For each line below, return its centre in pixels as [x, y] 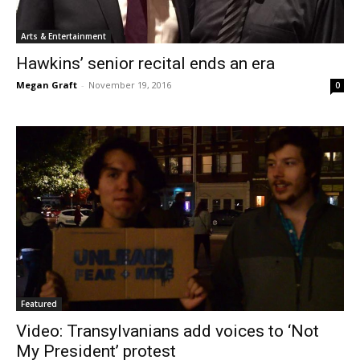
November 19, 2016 [130, 85]
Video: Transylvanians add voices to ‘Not [168, 331]
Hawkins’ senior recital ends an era [145, 64]
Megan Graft [47, 85]
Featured [39, 303]
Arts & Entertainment [63, 37]
